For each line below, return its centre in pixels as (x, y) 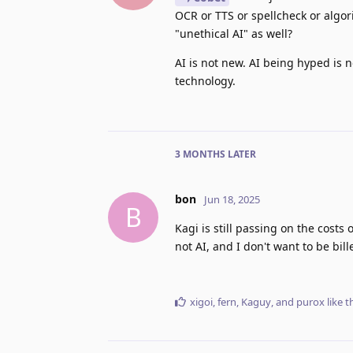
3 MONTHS (200, 154)
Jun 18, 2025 (232, 199)
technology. (205, 80)
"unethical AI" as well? (234, 33)
